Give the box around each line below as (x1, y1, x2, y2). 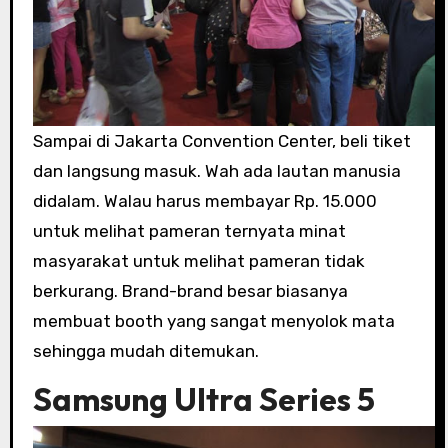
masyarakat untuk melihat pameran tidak (32, 250, 365, 271)
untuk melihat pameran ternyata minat (32, 220, 346, 241)
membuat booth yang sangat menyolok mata (32, 310, 395, 331)
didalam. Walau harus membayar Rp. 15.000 (32, 190, 377, 211)
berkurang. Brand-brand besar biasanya (32, 280, 348, 301)
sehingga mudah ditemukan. (32, 340, 259, 361)
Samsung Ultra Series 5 (32, 378, 375, 419)
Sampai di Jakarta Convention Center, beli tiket (32, 130, 411, 151)
